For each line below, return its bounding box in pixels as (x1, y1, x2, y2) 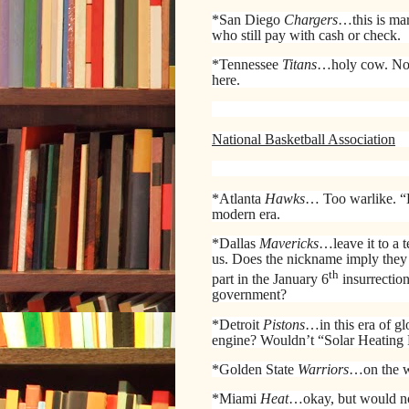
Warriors (298, 362, 349, 378)
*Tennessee (212, 57, 282, 72)
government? (212, 287, 287, 303)
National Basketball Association (212, 131, 395, 147)
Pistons (263, 316, 305, 332)
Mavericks (259, 235, 319, 251)
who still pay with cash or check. (212, 26, 401, 43)
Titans (282, 57, 317, 72)
